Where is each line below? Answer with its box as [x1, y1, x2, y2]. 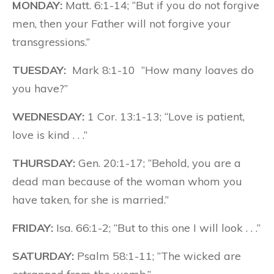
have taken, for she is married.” [12, 193, 169, 207]
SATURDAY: [12, 249, 74, 263]
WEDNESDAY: [12, 109, 84, 124]
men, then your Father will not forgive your [12, 17, 231, 31]
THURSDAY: [12, 156, 75, 170]
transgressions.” [12, 35, 90, 49]
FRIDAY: [12, 221, 53, 235]
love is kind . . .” [12, 128, 87, 142]
